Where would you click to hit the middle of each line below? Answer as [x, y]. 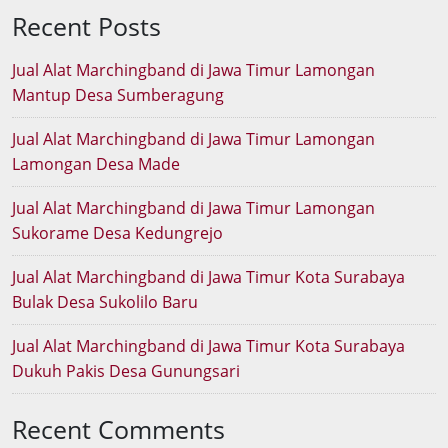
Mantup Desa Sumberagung [118, 94]
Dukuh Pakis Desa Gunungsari [126, 370]
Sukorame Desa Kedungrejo [117, 232]
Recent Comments [118, 428]
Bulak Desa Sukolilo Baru [105, 301]
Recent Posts [86, 25]
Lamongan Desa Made [96, 163]
